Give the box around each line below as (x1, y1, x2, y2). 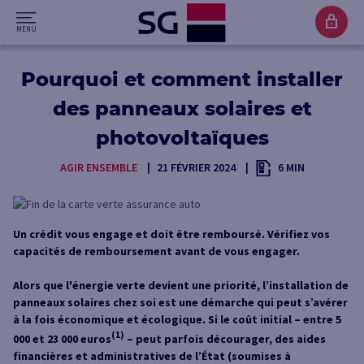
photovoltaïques (95, 126, 269, 149)
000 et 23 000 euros (13, 331, 111, 346)
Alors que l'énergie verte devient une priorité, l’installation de (13, 278, 349, 292)
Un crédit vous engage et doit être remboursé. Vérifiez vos (13, 227, 330, 241)
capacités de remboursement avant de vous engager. (13, 244, 300, 258)
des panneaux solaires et (52, 97, 312, 120)
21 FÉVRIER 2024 (156, 160, 236, 175)
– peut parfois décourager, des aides (124, 331, 326, 346)
